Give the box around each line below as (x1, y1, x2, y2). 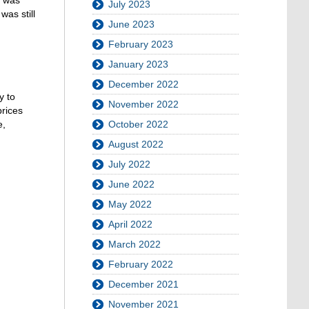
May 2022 (108, 199, 152, 210)
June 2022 (108, 179, 154, 190)
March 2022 (108, 239, 161, 250)
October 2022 (108, 119, 168, 130)
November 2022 (108, 99, 179, 110)
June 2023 (108, 19, 154, 30)
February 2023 (108, 39, 173, 50)
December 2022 (108, 79, 179, 90)
